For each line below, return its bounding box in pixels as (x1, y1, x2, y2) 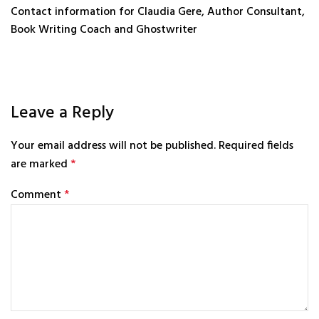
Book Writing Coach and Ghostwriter (11, 20, 197, 39)
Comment (11, 186, 64, 205)
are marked (11, 155, 70, 174)
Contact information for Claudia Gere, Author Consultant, (11, 2, 305, 21)
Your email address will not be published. (11, 137, 216, 156)
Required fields (219, 137, 293, 156)
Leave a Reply (11, 99, 114, 127)
